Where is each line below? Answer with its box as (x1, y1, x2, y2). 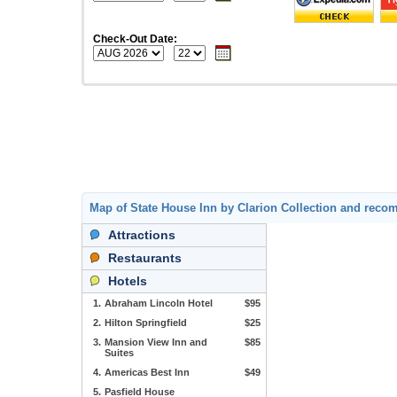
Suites (105, 347, 134, 358)
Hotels (108, 274, 147, 288)
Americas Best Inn (105, 367, 190, 378)
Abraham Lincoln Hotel (105, 298, 213, 308)
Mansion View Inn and (105, 337, 207, 347)
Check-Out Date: (93, 33, 177, 45)
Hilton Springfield (105, 317, 187, 328)
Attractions (108, 228, 175, 242)
